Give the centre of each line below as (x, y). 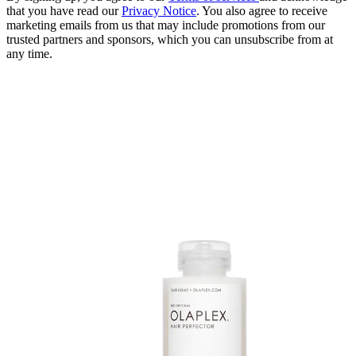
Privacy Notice (159, 10)
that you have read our (64, 10)
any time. (29, 53)
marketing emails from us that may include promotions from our (166, 25)
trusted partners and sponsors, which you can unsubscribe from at (170, 39)
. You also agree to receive (262, 10)
